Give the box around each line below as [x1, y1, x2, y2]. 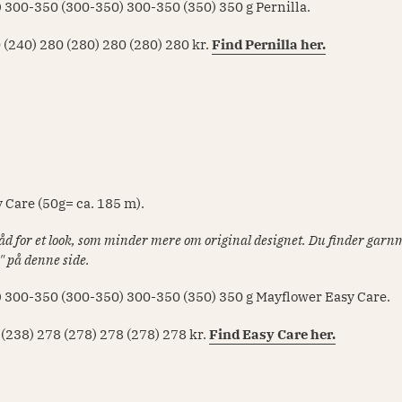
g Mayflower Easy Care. [246, 288, 391, 306]
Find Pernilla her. [212, 35, 327, 53]
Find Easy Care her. [209, 325, 336, 343]
